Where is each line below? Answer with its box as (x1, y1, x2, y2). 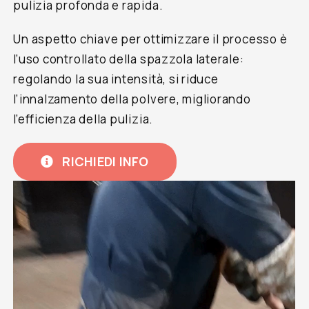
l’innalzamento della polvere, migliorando (13, 90, 251, 107)
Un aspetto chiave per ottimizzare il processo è (13, 30, 288, 47)
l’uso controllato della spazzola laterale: (13, 50, 244, 67)
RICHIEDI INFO (62, 152, 149, 170)
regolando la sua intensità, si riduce (13, 70, 219, 87)
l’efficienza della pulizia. (13, 110, 154, 127)
